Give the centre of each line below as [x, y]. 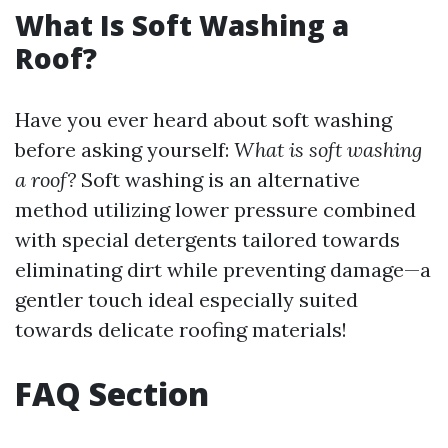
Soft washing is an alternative [218, 179]
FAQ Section [112, 393]
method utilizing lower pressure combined [215, 209]
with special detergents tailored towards [207, 239]
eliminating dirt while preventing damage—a [223, 269]
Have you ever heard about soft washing [203, 119]
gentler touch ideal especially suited [186, 299]
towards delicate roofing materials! [181, 329]
